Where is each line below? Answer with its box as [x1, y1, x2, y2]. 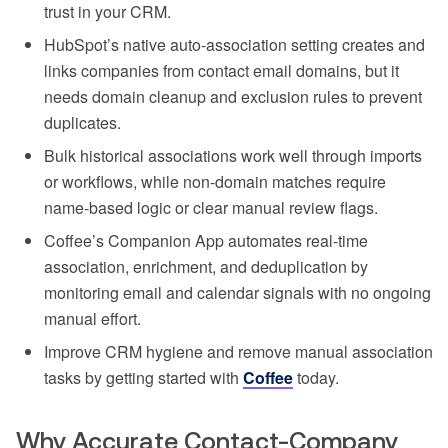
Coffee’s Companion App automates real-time [44, 229, 368, 253]
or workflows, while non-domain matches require [44, 170, 386, 194]
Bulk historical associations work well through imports [44, 144, 422, 168]
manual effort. [44, 307, 141, 331]
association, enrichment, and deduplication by [44, 255, 368, 279]
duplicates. [44, 111, 121, 135]
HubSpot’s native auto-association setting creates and [44, 33, 425, 57]
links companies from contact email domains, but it [44, 59, 399, 83]
